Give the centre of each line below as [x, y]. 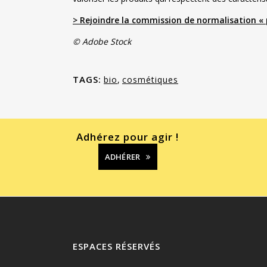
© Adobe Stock [102, 41]
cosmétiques [150, 79]
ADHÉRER [122, 156]
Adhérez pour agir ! [128, 136]
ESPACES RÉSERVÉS [117, 246]
